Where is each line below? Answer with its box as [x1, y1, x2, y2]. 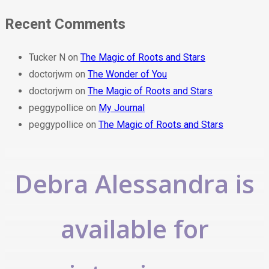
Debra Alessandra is [14, 166, 255, 201]
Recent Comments [5, 16, 125, 33]
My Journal [98, 101, 145, 113]
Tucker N [29, 51, 65, 63]
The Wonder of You [88, 68, 167, 80]
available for [60, 211, 209, 246]
